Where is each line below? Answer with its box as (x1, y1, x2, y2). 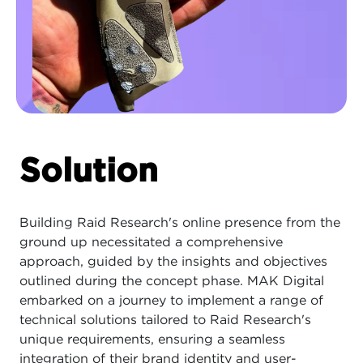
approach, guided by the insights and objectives (19, 255, 327, 268)
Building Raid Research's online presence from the (19, 216, 340, 229)
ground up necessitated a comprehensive (19, 236, 283, 249)
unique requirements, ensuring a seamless (19, 333, 285, 346)
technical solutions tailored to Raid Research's (19, 314, 311, 327)
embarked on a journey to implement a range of (19, 294, 323, 307)
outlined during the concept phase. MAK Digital (19, 275, 324, 288)
